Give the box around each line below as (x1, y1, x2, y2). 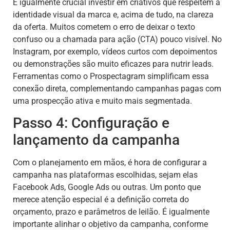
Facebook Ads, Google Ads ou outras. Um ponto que (13, 182, 201, 193)
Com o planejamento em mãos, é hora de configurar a (13, 158, 207, 168)
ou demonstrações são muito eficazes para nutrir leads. (13, 59, 214, 69)
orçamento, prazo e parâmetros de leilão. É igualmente (13, 207, 209, 217)
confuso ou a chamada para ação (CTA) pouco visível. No (13, 34, 222, 44)
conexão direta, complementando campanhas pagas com (13, 83, 221, 93)
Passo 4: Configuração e (13, 114, 169, 132)
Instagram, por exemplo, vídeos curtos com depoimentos (13, 46, 217, 56)
